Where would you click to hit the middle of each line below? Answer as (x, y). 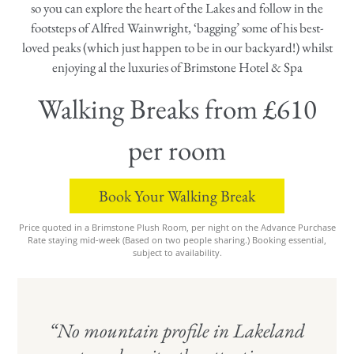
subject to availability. (177, 252)
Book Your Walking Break (177, 196)
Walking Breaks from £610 (177, 108)
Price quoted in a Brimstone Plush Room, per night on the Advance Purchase (177, 227)
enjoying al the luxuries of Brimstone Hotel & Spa (177, 67)
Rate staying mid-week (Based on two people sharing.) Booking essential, (177, 239)
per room (177, 149)
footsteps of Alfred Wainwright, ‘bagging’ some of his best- (177, 27)
